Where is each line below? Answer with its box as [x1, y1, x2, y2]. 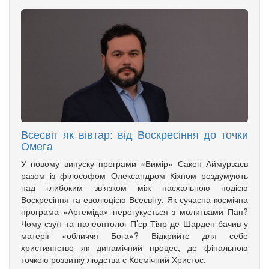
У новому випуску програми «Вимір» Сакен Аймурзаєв [21, 157, 248, 170]
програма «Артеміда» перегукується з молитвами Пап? [21, 205, 248, 218]
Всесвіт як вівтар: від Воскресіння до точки [21, 126, 248, 142]
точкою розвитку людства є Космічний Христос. [21, 253, 206, 266]
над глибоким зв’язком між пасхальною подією [21, 181, 248, 194]
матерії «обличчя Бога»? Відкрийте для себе [21, 229, 248, 242]
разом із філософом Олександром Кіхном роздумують [21, 169, 248, 182]
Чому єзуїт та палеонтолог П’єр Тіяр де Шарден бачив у [21, 217, 248, 230]
